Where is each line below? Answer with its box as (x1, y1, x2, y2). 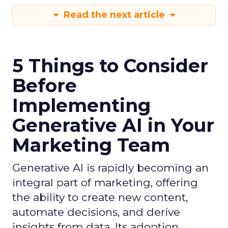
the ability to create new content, (12, 191, 188, 204)
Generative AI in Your (12, 114, 214, 136)
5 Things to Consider (12, 54, 208, 77)
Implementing (12, 94, 151, 117)
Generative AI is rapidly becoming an (12, 161, 209, 174)
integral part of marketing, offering (12, 176, 198, 189)
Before (12, 74, 77, 97)
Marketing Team (12, 134, 170, 156)
